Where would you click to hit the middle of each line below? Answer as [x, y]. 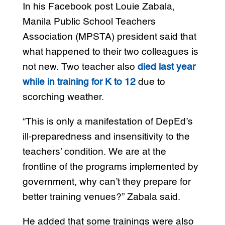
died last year [166, 67]
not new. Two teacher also [80, 67]
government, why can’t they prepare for [106, 182]
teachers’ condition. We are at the [94, 152]
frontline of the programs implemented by [110, 167]
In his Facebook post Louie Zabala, [98, 7]
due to [151, 82]
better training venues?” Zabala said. [101, 197]
